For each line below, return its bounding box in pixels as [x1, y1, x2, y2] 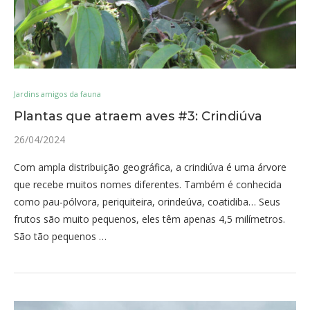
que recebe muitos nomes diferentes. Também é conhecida [14, 178, 282, 191]
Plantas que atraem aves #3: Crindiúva [14, 109, 262, 124]
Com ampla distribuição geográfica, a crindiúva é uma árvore [14, 161, 286, 174]
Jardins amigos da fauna [14, 89, 101, 99]
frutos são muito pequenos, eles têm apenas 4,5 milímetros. [14, 212, 285, 226]
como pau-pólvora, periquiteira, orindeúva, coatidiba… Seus [14, 195, 280, 208]
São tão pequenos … [14, 230, 107, 243]
